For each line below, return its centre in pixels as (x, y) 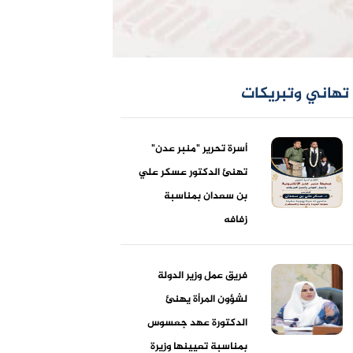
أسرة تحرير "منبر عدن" (200, 149)
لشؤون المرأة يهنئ (207, 299)
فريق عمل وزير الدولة (203, 275)
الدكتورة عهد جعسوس (198, 323)
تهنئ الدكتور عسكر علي (193, 172)
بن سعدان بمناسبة (206, 196)
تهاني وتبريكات (295, 94)
